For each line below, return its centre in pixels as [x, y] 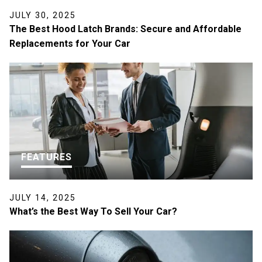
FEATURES [46, 157]
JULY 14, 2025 [43, 197]
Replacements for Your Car [70, 43]
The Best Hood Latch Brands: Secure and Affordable [125, 29]
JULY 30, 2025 [43, 15]
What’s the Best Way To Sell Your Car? [93, 211]
